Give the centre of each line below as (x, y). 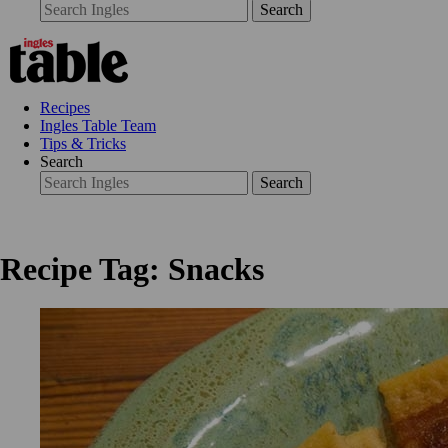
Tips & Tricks (83, 144)
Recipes (65, 108)
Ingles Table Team (98, 126)
